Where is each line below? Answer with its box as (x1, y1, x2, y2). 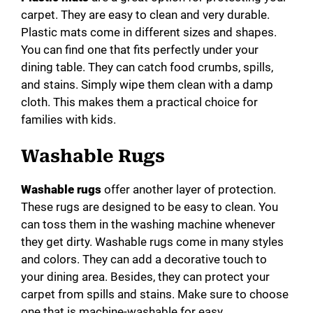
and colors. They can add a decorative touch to (21, 252, 267, 267)
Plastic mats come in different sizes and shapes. (21, 24, 277, 39)
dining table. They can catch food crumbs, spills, (21, 59, 273, 74)
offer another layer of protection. (101, 182, 276, 197)
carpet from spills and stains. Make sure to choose (21, 287, 289, 302)
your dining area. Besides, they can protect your (21, 270, 270, 284)
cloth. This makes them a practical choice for (21, 94, 258, 109)
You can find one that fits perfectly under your (21, 42, 259, 57)
